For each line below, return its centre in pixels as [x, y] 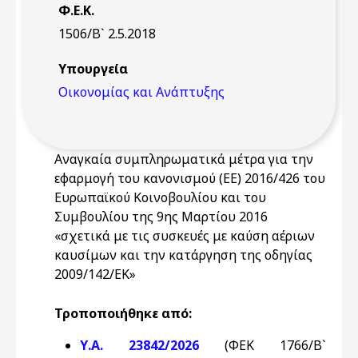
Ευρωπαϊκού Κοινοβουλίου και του [160, 197]
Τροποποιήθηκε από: [123, 313]
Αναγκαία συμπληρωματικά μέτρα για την [184, 159]
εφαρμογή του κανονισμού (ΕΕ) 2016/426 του [190, 178]
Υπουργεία [93, 69]
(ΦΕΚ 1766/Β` [275, 345]
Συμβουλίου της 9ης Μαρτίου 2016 [161, 217]
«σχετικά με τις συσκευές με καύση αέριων [185, 236]
